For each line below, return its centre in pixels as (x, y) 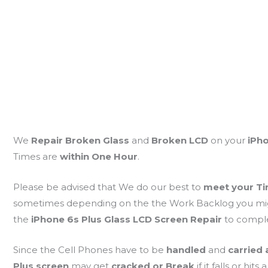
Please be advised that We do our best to (108, 187)
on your (229, 141)
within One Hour (98, 157)
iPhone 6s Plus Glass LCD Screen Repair (127, 220)
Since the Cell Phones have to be (89, 250)
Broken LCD (181, 141)
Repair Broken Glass (80, 141)
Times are (36, 157)
